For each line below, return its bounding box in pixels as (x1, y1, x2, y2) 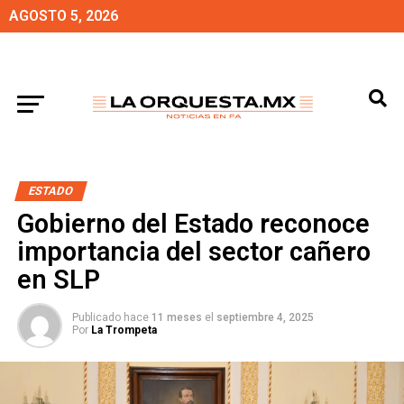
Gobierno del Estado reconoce (16, 208, 370, 239)
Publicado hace (71, 311, 149, 324)
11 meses (151, 311, 202, 324)
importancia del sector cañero (16, 236, 371, 267)
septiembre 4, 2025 (216, 311, 314, 324)
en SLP (16, 264, 100, 295)
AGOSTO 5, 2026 (9, 7, 118, 24)
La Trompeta (90, 324, 157, 336)
